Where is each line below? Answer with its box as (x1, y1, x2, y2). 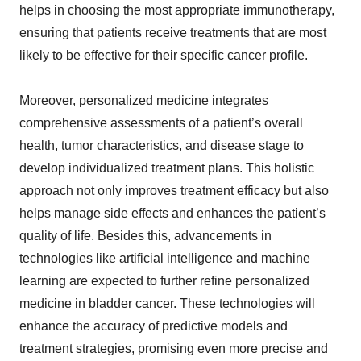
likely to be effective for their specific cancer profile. (19, 48, 308, 63)
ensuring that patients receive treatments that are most (19, 26, 326, 40)
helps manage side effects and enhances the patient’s (19, 206, 326, 221)
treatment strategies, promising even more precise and (19, 342, 328, 356)
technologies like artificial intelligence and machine (19, 251, 310, 266)
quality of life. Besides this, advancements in (19, 229, 272, 243)
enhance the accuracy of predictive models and (19, 319, 288, 334)
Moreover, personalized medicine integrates (19, 93, 268, 108)
